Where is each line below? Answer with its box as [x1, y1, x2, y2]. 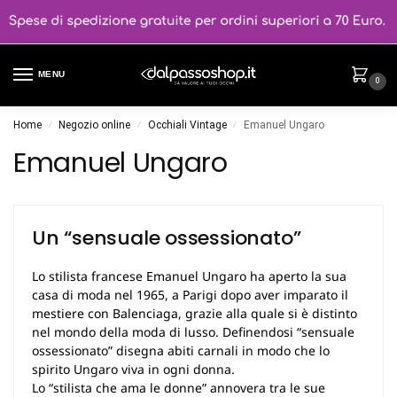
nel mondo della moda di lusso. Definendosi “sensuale [32, 323, 354, 341]
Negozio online [58, 119, 131, 132]
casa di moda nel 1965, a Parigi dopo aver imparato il [32, 286, 348, 304]
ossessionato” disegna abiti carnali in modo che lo [32, 342, 330, 360]
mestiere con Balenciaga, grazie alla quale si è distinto [32, 305, 357, 323]
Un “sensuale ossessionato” [32, 224, 301, 253]
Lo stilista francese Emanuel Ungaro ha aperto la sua [32, 268, 346, 285]
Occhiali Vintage [147, 119, 227, 132]
